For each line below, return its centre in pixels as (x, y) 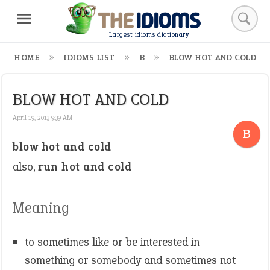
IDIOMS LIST (89, 58)
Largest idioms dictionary (149, 35)
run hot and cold (85, 167)
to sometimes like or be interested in (112, 242)
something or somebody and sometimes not (130, 260)
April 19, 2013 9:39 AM (42, 118)
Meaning (41, 208)
